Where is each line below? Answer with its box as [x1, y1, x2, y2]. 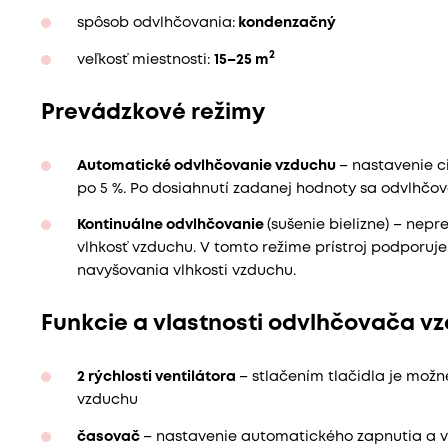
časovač [76, 430, 143, 444]
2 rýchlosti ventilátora [76, 371, 239, 385]
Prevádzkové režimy [40, 102, 265, 123]
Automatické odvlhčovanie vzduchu [76, 159, 339, 173]
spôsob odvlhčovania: [76, 17, 235, 31]
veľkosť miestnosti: [76, 53, 214, 67]
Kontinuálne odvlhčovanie [76, 219, 267, 233]
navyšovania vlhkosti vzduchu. [76, 265, 296, 279]
